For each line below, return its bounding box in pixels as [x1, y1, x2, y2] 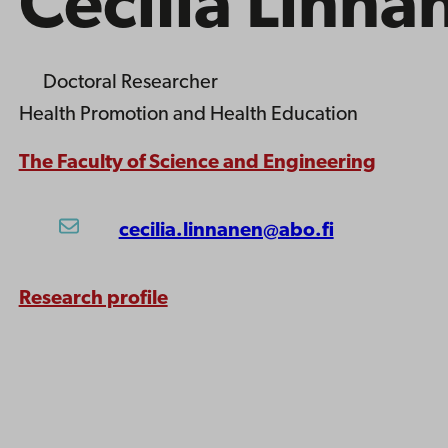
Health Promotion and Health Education [18, 105, 358, 125]
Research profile [18, 289, 168, 309]
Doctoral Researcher [42, 73, 218, 93]
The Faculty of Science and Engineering [18, 153, 376, 173]
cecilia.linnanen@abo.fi [118, 221, 334, 241]
